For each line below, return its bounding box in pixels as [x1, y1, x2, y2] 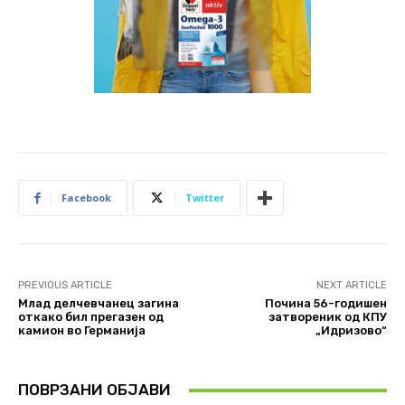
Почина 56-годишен [264, 297, 387, 311]
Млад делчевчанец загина [18, 297, 179, 311]
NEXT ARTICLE [316, 279, 387, 292]
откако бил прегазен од [18, 310, 164, 325]
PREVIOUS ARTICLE [18, 279, 112, 292]
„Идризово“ [315, 324, 387, 338]
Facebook [61, 191, 111, 205]
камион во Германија [18, 324, 146, 338]
